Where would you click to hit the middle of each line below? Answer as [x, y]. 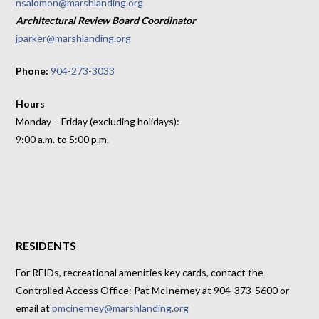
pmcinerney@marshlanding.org [121, 308]
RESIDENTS [46, 246]
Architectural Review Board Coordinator [106, 20]
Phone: [33, 70]
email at [34, 308]
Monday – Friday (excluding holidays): [98, 121]
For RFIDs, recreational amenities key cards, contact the [140, 273]
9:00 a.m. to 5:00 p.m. [63, 139]
